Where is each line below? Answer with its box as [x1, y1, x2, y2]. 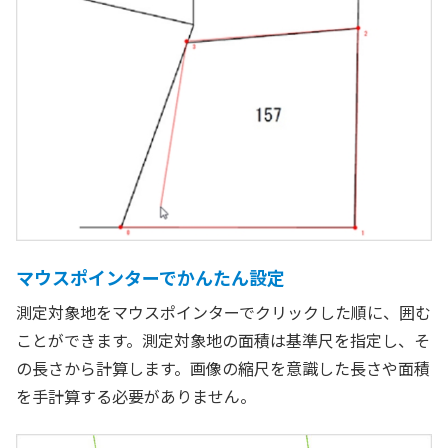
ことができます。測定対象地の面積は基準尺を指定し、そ [16, 327, 430, 352]
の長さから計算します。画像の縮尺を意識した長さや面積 [16, 355, 430, 380]
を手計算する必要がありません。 [16, 383, 256, 408]
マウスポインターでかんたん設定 [16, 263, 285, 290]
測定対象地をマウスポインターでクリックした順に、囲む [16, 299, 431, 324]
